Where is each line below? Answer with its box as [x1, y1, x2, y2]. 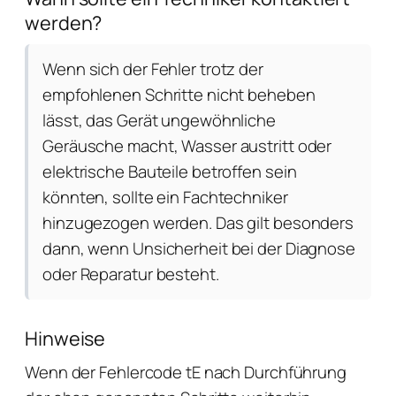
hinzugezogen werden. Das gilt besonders [42, 211, 354, 234]
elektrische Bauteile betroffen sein [42, 160, 297, 183]
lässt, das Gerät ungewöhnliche [42, 109, 276, 132]
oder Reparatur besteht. [42, 263, 219, 286]
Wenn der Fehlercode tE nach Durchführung [25, 361, 346, 384]
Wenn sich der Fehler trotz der [42, 57, 263, 80]
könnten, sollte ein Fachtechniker [42, 186, 288, 209]
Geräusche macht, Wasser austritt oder [42, 134, 332, 157]
